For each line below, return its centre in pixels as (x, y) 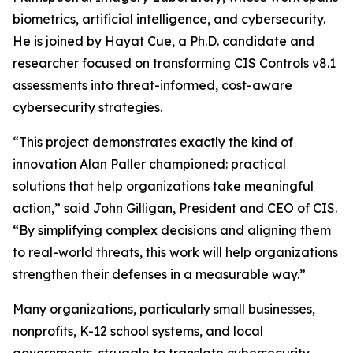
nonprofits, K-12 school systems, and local (138, 331)
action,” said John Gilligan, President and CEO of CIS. (175, 208)
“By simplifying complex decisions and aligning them (172, 230)
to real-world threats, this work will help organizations (175, 253)
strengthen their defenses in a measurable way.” (159, 275)
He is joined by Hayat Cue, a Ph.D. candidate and (163, 41)
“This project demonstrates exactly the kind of (153, 142)
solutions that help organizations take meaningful (163, 186)
